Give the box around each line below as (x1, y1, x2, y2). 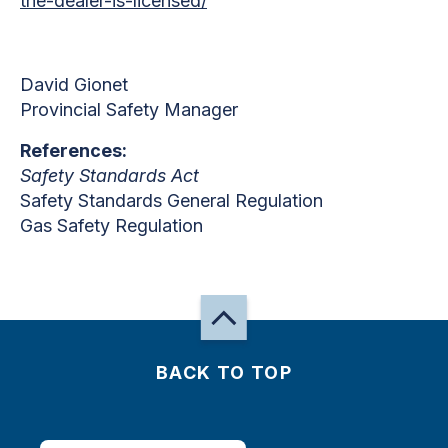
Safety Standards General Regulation (20, 189, 323, 211)
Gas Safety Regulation (20, 214, 203, 236)
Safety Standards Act (20, 164, 199, 186)
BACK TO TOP (155, 362, 293, 383)
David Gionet (20, 73, 128, 95)
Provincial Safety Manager (20, 98, 238, 120)
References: (20, 139, 127, 161)
